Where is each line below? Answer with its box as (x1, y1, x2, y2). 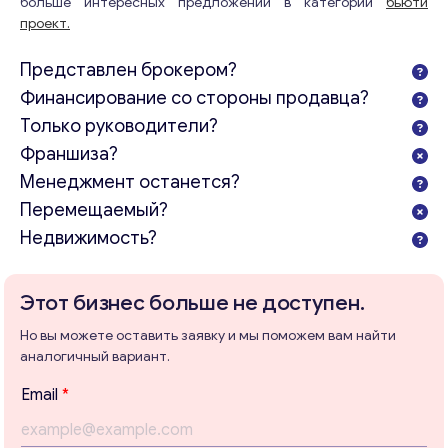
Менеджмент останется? (20, 171, 240, 193)
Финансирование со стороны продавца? (20, 87, 369, 109)
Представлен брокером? (20, 59, 237, 81)
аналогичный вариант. (20, 348, 170, 365)
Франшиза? (20, 143, 118, 165)
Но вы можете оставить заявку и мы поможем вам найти (20, 327, 396, 344)
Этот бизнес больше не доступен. (20, 290, 365, 316)
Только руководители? (20, 115, 218, 137)
